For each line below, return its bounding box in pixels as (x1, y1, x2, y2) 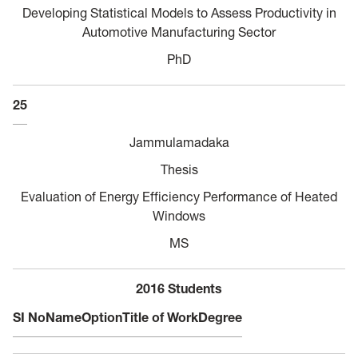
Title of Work (122, 308, 198, 325)
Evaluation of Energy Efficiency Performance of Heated (21, 188, 337, 205)
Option (82, 308, 122, 325)
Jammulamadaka (129, 133, 229, 150)
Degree (198, 308, 242, 325)
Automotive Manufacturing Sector (82, 23, 276, 40)
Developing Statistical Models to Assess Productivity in (22, 4, 336, 21)
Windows (153, 207, 205, 224)
